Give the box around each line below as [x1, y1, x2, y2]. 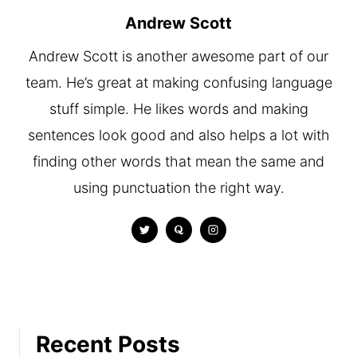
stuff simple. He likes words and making [49, 100, 308, 117]
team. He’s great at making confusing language [25, 74, 332, 91]
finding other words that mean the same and [33, 153, 324, 170]
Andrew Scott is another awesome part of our [29, 48, 328, 65]
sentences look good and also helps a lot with [27, 127, 330, 143]
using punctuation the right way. [73, 179, 284, 196]
